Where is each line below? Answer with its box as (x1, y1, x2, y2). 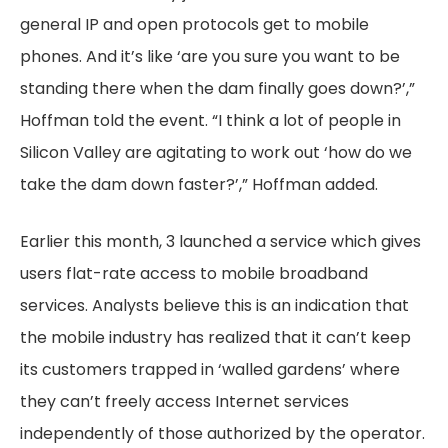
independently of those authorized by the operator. (20, 422, 425, 445)
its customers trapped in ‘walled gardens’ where (20, 358, 400, 381)
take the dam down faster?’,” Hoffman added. (20, 173, 378, 196)
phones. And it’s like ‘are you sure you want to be (20, 45, 400, 68)
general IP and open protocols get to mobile (20, 13, 369, 36)
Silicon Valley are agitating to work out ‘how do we (20, 141, 412, 164)
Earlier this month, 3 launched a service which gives (20, 230, 421, 253)
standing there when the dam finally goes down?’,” (20, 77, 415, 100)
